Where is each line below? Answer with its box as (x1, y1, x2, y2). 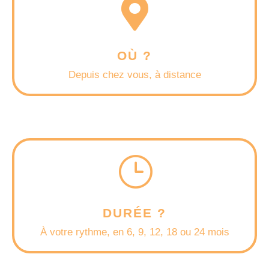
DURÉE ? (103, 205, 166, 220)
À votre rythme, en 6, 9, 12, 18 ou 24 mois (40, 226, 229, 238)
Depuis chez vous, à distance (68, 68, 201, 80)
